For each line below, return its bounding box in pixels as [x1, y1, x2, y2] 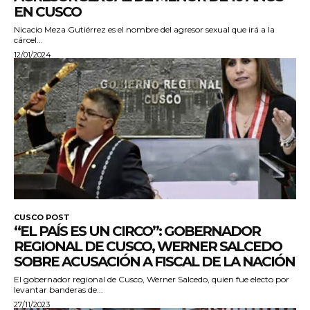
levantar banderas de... [14, 284, 103, 295]
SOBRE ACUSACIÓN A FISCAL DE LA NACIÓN [14, 253, 295, 271]
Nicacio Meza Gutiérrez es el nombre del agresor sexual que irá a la [14, 24, 275, 35]
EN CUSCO [14, 3, 81, 21]
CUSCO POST [14, 212, 70, 223]
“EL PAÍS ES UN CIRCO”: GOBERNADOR [14, 223, 260, 240]
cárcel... [14, 35, 43, 46]
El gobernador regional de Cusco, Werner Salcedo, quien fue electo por [14, 274, 289, 285]
